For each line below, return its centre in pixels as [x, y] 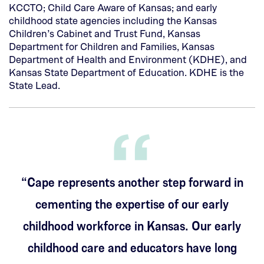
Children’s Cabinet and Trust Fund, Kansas [105, 34]
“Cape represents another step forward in [132, 181]
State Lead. [34, 85]
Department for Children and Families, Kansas [112, 47]
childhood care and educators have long [132, 247]
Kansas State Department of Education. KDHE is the [126, 72]
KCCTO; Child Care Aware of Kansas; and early [113, 8]
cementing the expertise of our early [132, 203]
